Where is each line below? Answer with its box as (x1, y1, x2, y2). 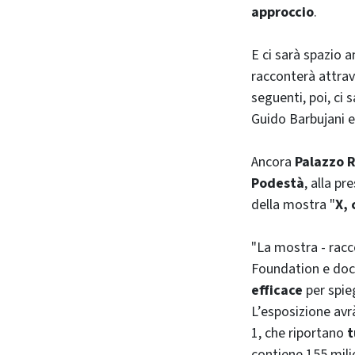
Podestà (251, 173, 304, 193)
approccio (251, 2, 314, 22)
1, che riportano (251, 323, 347, 343)
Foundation (251, 258, 319, 279)
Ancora (251, 151, 295, 172)
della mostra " (251, 194, 335, 215)
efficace (251, 280, 303, 300)
